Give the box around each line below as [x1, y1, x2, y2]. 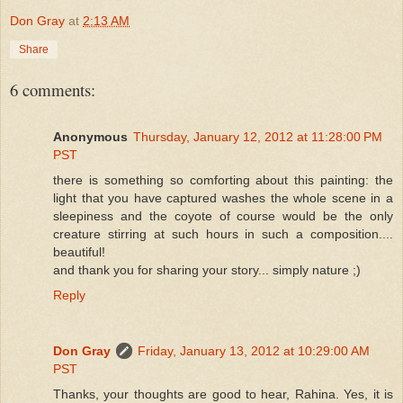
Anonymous [53, 129, 128, 144]
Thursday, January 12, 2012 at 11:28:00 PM [133, 129, 382, 144]
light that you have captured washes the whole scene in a [53, 190, 393, 205]
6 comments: [10, 77, 95, 101]
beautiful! [53, 244, 105, 259]
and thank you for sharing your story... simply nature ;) [53, 262, 361, 277]
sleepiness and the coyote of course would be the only [53, 208, 393, 223]
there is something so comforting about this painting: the [53, 172, 393, 187]
